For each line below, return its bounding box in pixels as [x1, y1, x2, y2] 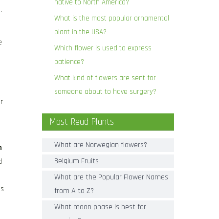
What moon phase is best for [54, 202, 146, 212]
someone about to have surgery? [54, 87, 156, 96]
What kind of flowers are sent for [54, 73, 156, 83]
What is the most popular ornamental [54, 14, 169, 23]
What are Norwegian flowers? [54, 140, 147, 150]
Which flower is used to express [54, 44, 152, 53]
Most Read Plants [49, 116, 114, 128]
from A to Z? [54, 186, 94, 196]
